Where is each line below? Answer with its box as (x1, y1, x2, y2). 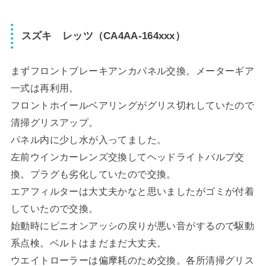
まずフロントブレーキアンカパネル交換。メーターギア (10, 65, 255, 76)
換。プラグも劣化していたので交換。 (10, 168, 176, 179)
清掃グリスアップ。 (10, 116, 99, 128)
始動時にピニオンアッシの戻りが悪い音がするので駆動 (10, 220, 255, 231)
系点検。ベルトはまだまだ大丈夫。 (10, 237, 167, 248)
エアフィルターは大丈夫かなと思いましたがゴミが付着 (10, 185, 255, 197)
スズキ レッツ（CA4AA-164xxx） (21, 30, 186, 42)
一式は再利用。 (10, 82, 79, 93)
